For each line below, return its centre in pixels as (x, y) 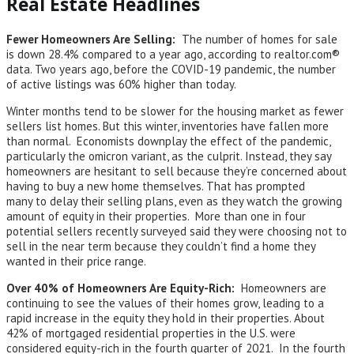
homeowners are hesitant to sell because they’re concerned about (177, 171)
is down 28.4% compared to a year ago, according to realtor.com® (173, 55)
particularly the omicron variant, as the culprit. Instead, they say (169, 156)
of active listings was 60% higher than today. (121, 85)
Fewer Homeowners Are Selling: (94, 40)
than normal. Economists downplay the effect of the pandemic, (168, 141)
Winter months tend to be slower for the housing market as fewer (175, 111)
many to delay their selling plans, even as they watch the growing (174, 201)
